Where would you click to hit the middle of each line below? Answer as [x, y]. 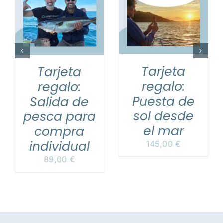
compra [59, 132]
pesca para [59, 117]
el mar [163, 131]
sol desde [163, 116]
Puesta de [163, 101]
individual [59, 147]
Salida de [59, 102]
